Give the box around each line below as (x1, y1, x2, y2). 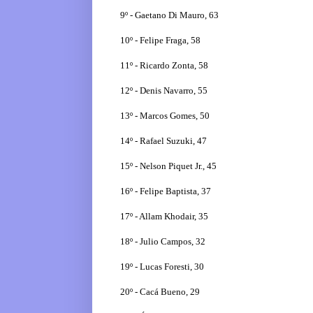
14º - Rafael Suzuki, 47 (120, 136, 207, 147)
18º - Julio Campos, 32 (120, 236, 205, 247)
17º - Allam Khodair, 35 (120, 211, 208, 222)
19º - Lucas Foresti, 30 (120, 261, 204, 272)
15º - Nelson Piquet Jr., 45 (120, 161, 217, 172)
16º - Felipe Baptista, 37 (120, 186, 211, 197)
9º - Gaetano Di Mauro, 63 (120, 10, 219, 21)
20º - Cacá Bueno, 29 (120, 286, 200, 298)
